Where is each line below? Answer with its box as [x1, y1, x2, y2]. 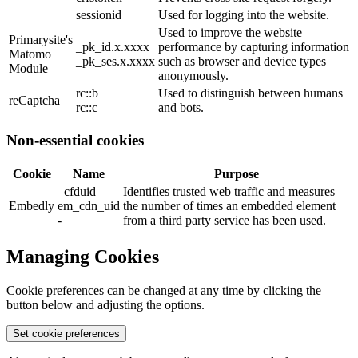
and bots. [158, 100, 204, 114]
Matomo [9, 46, 51, 61]
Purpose [213, 167, 259, 181]
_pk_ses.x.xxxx [76, 54, 155, 68]
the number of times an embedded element [123, 199, 336, 213]
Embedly [9, 199, 54, 213]
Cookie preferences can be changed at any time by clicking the [6, 284, 321, 297]
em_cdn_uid [58, 199, 120, 213]
